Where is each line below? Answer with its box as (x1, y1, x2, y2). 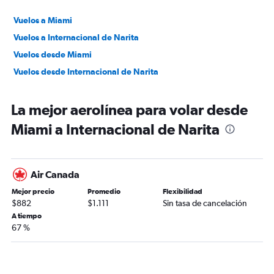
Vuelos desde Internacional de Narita (13, 67, 158, 77)
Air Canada (31, 169, 80, 180)
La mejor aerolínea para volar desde (11, 101, 248, 119)
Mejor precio (12, 187, 54, 196)
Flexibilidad (163, 187, 203, 196)
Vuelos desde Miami (13, 50, 92, 60)
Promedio (87, 187, 120, 196)
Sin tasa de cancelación (163, 198, 248, 209)
